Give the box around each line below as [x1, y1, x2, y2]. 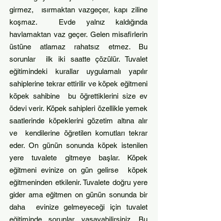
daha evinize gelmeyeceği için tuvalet [9, 203, 147, 211]
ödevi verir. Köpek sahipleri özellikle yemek [9, 104, 147, 112]
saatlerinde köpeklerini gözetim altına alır [9, 116, 147, 125]
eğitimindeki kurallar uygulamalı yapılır [9, 67, 147, 75]
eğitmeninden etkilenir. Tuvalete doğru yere [9, 178, 147, 186]
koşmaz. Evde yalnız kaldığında [9, 18, 147, 26]
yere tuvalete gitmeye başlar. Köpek [9, 153, 147, 162]
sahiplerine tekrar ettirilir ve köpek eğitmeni [9, 79, 147, 88]
